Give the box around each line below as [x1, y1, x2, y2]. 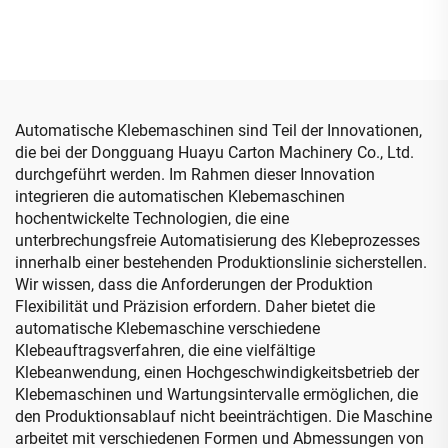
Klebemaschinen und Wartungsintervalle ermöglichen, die [15, 384, 418, 404]
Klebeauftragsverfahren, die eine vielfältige [15, 340, 315, 360]
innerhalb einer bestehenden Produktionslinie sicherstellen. [15, 252, 427, 272]
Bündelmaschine [276, 22, 396, 42]
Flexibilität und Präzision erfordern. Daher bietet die [15, 296, 375, 316]
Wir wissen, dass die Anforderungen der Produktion [15, 274, 373, 294]
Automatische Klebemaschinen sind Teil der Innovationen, [15, 120, 422, 140]
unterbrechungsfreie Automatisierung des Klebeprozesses [15, 230, 420, 250]
